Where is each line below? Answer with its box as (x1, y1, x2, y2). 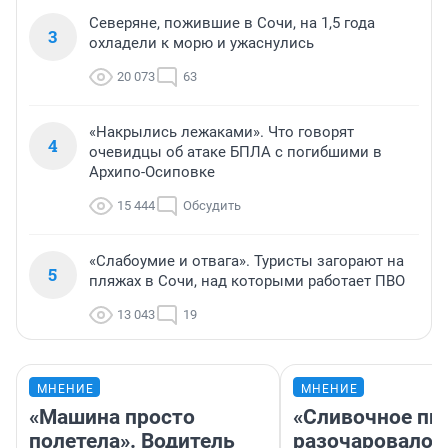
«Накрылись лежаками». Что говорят (89, 123, 354, 142)
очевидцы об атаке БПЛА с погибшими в (89, 143, 382, 162)
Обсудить (183, 198, 241, 214)
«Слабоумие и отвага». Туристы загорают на (89, 252, 404, 271)
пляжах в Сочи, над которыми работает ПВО (89, 272, 405, 291)
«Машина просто (29, 405, 195, 430)
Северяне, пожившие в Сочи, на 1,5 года (89, 14, 375, 33)
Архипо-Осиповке (89, 163, 215, 182)
